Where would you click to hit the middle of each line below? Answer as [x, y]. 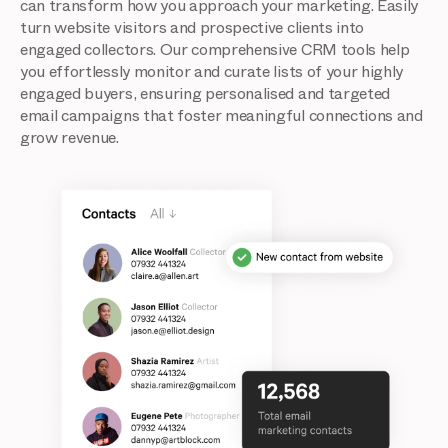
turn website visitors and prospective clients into [192, 28]
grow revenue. [69, 138]
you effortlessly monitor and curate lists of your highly [212, 72]
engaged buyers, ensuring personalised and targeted [205, 94]
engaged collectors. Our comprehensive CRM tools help [215, 50]
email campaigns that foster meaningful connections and [221, 116]
